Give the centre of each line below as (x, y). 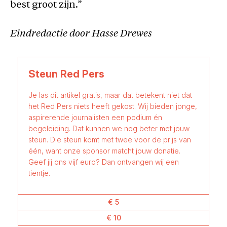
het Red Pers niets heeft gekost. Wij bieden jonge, (113, 106)
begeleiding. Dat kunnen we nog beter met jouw (109, 128)
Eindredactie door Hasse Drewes (81, 34)
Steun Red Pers (66, 74)
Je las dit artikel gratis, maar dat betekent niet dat (110, 95)
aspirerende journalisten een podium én (95, 117)
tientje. (39, 173)
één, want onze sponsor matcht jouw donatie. (104, 151)
